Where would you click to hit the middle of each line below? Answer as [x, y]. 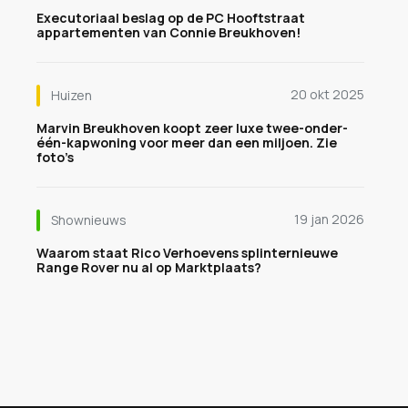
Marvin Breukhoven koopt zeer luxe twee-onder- [192, 128]
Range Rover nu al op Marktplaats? [149, 267]
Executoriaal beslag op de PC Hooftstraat [171, 18]
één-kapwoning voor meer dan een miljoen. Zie [187, 143]
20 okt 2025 [327, 94]
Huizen [71, 95]
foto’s [55, 157]
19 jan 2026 [329, 219]
